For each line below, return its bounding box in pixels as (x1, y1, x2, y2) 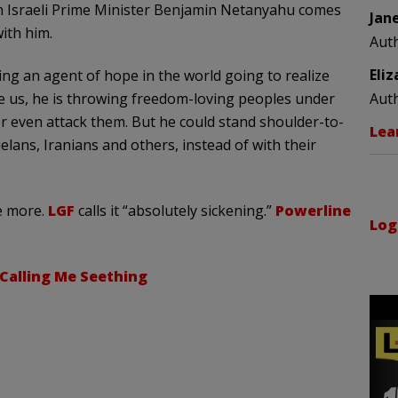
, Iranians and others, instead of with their (36, 135, 316, 155)
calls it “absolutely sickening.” (74, 201, 275, 220)
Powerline (275, 201, 351, 220)
